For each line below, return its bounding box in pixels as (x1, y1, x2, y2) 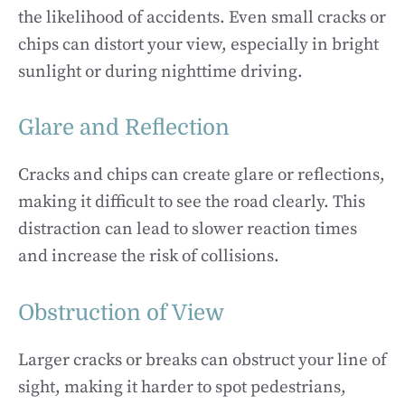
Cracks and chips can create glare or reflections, (18, 165, 385, 185)
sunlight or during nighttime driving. (18, 61, 303, 82)
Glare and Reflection (18, 115, 230, 140)
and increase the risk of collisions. (18, 246, 279, 267)
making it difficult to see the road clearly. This (18, 192, 365, 212)
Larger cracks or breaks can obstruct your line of (18, 349, 387, 371)
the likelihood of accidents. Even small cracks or (18, 6, 386, 28)
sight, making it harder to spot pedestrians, (18, 376, 346, 398)
